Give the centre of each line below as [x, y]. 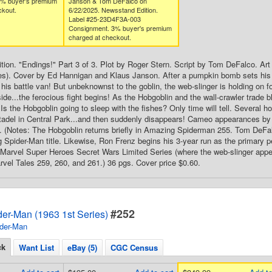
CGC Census [134, 247]
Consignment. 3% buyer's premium [120, 28]
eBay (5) [82, 247]
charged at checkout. [100, 37]
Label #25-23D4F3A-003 [104, 19]
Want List [36, 247]
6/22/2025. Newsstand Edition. [113, 10]
